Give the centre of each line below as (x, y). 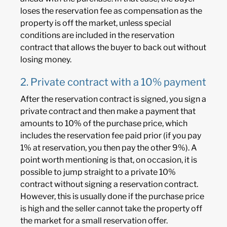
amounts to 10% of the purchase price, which (104, 124)
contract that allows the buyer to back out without (113, 48)
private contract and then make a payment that (108, 111)
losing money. (46, 60)
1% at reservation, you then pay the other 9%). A (109, 148)
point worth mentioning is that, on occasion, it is (109, 160)
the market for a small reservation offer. (94, 221)
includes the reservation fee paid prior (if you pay (111, 136)
